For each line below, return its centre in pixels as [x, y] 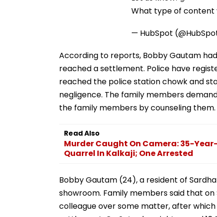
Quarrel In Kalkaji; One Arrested [129, 153]
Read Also [82, 133]
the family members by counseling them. [137, 108]
